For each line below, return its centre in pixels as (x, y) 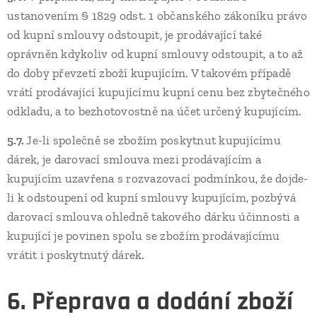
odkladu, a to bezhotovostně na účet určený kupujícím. (155, 111)
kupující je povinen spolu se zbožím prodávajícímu (144, 236)
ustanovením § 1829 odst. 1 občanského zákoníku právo (157, 16)
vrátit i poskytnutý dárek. (76, 255)
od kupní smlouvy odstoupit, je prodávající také (135, 35)
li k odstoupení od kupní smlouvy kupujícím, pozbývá (152, 197)
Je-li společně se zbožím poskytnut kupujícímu (154, 140)
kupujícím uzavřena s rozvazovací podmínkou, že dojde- (158, 178)
